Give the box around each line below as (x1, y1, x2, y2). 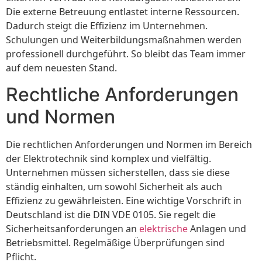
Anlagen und (188, 222, 246, 235)
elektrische (139, 222, 188, 235)
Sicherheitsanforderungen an (6, 222, 139, 235)
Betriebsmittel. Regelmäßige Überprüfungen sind (6, 236, 225, 249)
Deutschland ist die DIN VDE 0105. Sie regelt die (6, 208, 216, 221)
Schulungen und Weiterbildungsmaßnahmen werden (6, 33, 242, 47)
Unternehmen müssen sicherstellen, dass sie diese (6, 166, 230, 179)
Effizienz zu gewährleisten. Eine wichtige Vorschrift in (6, 194, 242, 207)
